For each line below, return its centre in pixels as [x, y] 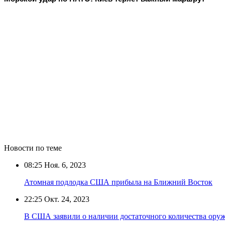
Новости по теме [33, 148]
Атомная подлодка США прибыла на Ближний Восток [118, 182]
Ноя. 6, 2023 [64, 165]
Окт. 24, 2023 [66, 199]
